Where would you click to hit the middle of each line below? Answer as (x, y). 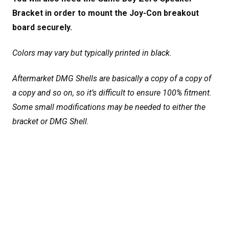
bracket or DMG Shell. (51, 122)
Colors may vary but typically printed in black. (93, 53)
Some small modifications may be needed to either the (109, 107)
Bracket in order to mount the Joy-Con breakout (106, 13)
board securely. (42, 27)
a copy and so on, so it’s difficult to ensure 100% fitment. (112, 93)
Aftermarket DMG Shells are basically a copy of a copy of (112, 79)
